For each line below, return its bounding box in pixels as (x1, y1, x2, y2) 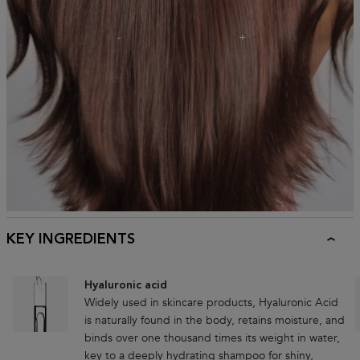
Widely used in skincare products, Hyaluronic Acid (84, 294, 339, 310)
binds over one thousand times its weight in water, (84, 329, 341, 346)
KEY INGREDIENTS (6, 231, 135, 247)
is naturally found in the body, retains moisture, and (84, 312, 346, 328)
